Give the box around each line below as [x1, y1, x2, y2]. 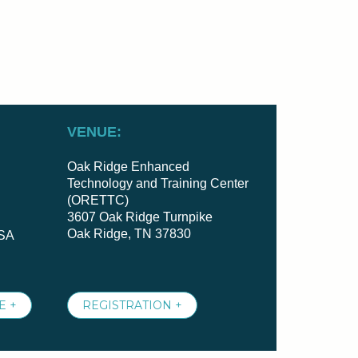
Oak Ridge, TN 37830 [66, 227, 191, 241]
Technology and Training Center [66, 177, 249, 190]
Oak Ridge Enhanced [66, 160, 189, 173]
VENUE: [66, 124, 121, 140]
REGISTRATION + [82, 298, 182, 312]
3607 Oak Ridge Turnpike [66, 210, 213, 224]
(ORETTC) [66, 193, 129, 207]
